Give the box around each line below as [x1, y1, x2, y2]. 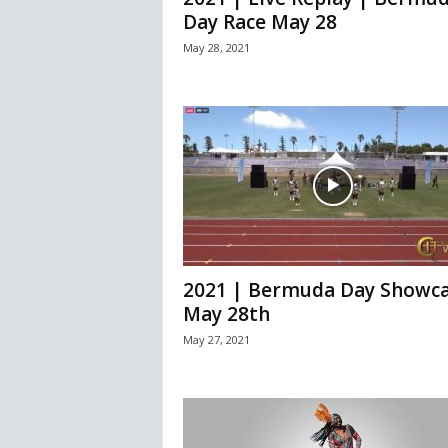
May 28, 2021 [182, 40, 250, 56]
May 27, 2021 [182, 332, 250, 348]
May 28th [182, 301, 270, 328]
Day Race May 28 [182, 9, 337, 36]
